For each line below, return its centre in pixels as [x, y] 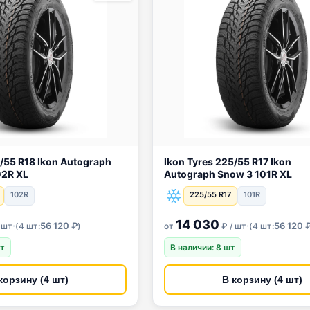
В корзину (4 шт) [262, 280]
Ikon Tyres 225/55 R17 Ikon [208, 162]
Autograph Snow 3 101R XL [228, 174]
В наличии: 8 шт [203, 247]
